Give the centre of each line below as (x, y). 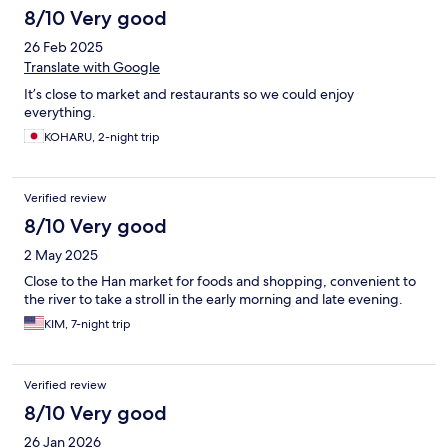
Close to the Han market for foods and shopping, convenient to (220, 281)
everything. (60, 112)
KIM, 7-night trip (87, 324)
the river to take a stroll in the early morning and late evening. (213, 299)
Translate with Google (92, 67)
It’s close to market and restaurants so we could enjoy (189, 94)
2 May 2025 (61, 255)
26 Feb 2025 (63, 47)
